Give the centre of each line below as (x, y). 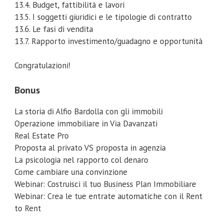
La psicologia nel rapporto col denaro (81, 160)
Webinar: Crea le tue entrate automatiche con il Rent (108, 196)
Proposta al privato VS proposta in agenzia (90, 147)
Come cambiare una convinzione (71, 172)
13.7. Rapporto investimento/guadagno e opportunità (108, 41)
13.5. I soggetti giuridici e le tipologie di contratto (103, 17)
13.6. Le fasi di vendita (54, 29)
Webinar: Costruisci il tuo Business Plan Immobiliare (105, 184)
